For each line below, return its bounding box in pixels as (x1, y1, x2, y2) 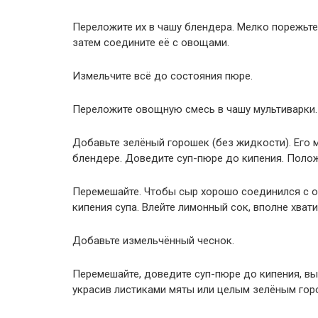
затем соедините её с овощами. (72, 36, 229, 49)
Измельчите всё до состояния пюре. (72, 70, 253, 82)
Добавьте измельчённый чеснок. (72, 234, 234, 247)
